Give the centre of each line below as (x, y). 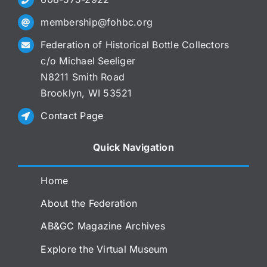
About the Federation (89, 204)
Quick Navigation (133, 148)
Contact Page (72, 116)
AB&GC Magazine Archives (103, 226)
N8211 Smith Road (83, 77)
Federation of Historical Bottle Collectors (135, 45)
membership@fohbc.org (97, 22)
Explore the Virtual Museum (104, 249)
